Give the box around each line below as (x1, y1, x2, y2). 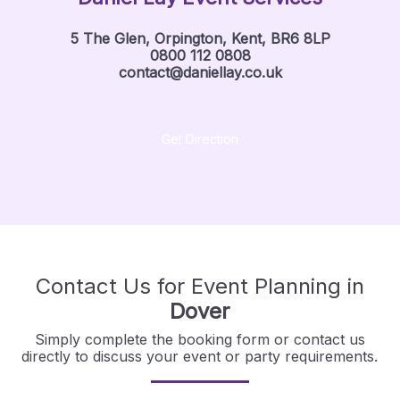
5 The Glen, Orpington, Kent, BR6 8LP (70, 29, 330, 47)
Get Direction (162, 131, 238, 146)
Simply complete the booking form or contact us (34, 330, 365, 348)
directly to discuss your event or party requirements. (21, 347, 379, 365)
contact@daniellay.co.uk (118, 63, 282, 81)
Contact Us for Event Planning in (35, 273, 364, 299)
